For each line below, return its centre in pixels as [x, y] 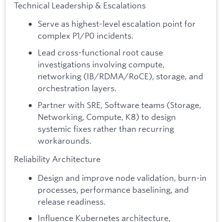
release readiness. [72, 201]
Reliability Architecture [57, 159]
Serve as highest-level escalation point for [117, 24]
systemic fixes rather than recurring [106, 128]
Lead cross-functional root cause [100, 52]
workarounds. [64, 140]
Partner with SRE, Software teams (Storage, [119, 105]
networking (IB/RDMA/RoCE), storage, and [120, 76]
